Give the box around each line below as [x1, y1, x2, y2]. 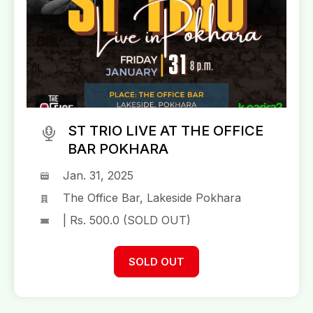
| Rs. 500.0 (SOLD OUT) [63, 213, 191, 228]
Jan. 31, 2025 [63, 168, 133, 183]
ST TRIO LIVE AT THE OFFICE [68, 122, 263, 140]
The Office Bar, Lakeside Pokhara [63, 191, 241, 205]
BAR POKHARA [68, 140, 168, 158]
